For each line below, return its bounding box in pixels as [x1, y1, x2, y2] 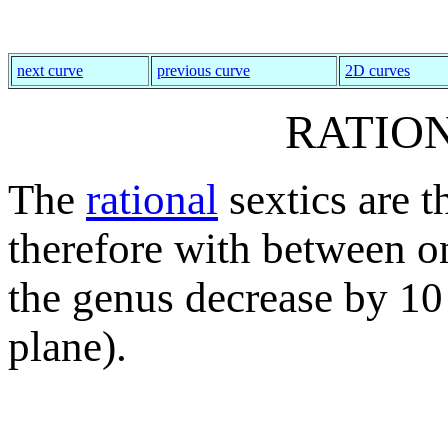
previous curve [157, 62, 250, 79]
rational [86, 176, 218, 223]
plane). [8, 323, 127, 370]
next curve [17, 62, 83, 79]
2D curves [345, 62, 410, 79]
